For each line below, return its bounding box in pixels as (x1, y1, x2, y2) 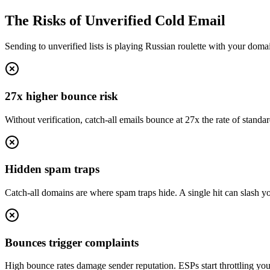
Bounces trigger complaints (5, 236, 139, 249)
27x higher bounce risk (5, 89, 118, 102)
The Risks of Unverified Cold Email (5, 13, 225, 29)
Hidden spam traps (5, 163, 99, 176)
